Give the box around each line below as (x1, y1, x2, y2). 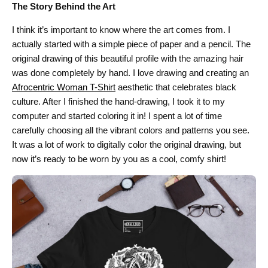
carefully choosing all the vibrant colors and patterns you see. (12, 125, 249, 135)
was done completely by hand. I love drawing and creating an (12, 68, 249, 78)
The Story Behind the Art (12, 1, 115, 11)
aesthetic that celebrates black (115, 82, 236, 92)
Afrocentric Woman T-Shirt (12, 82, 115, 92)
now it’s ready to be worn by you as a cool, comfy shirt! (12, 154, 226, 164)
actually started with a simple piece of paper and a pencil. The (12, 39, 251, 49)
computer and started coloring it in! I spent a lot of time (12, 111, 222, 121)
